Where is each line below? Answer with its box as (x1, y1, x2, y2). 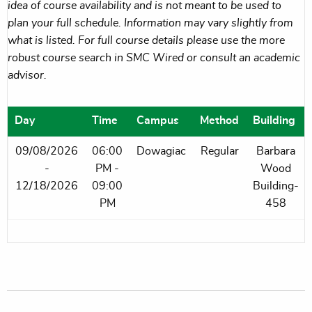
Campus (136, 114, 179, 126)
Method (200, 114, 239, 126)
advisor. (8, 69, 47, 81)
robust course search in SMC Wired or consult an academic (8, 52, 300, 63)
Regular (200, 145, 239, 157)
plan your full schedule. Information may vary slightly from (8, 17, 293, 29)
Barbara (256, 145, 295, 157)
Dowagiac (136, 145, 186, 157)
